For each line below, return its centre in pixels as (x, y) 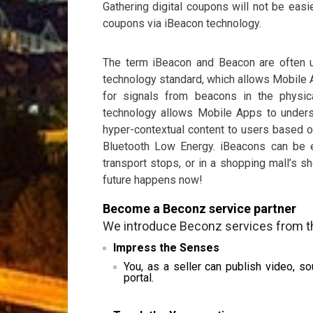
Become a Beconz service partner (199, 209)
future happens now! (153, 180)
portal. (139, 278)
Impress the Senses (166, 248)
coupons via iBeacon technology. (182, 23)
